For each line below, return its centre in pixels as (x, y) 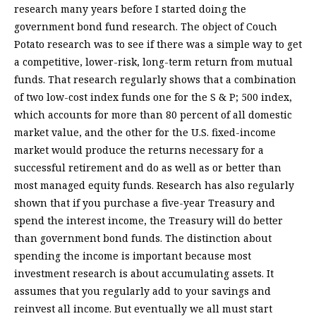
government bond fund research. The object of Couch (146, 27)
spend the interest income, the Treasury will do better (148, 221)
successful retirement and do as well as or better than (148, 168)
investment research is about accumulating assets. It (144, 274)
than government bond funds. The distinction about (143, 238)
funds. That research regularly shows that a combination (155, 80)
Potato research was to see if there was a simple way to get (158, 44)
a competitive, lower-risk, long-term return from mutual (153, 62)
